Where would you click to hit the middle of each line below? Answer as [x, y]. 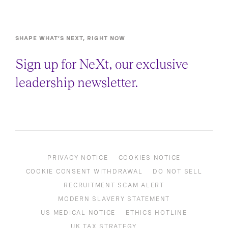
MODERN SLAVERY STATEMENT [114, 199]
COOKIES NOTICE [149, 158]
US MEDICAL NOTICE [78, 212]
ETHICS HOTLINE [156, 212]
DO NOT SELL [178, 171]
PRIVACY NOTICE [78, 158]
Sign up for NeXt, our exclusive [102, 64]
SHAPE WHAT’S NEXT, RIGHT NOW [70, 38]
